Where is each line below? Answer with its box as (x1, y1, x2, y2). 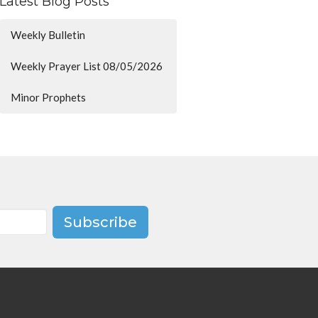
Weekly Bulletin (11, 28, 86, 42)
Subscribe (64, 213, 137, 231)
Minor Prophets (11, 91, 87, 104)
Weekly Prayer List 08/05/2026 (11, 60, 163, 73)
